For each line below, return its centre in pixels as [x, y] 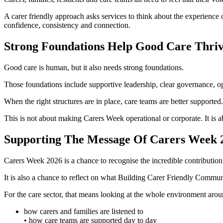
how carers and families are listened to [84, 211]
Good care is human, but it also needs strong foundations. [94, 67]
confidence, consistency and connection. [67, 25]
